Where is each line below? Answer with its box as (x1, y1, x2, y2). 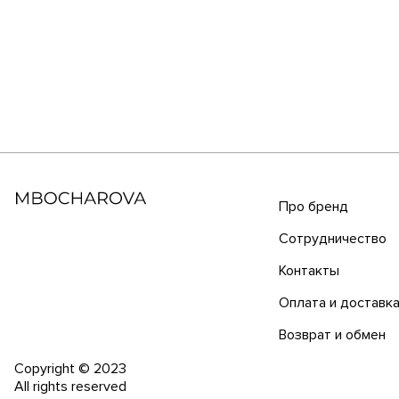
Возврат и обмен (278, 326, 386, 345)
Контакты (278, 262, 339, 281)
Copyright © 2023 (14, 360, 126, 379)
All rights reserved (14, 378, 126, 396)
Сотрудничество (278, 230, 387, 248)
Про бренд (278, 198, 348, 216)
